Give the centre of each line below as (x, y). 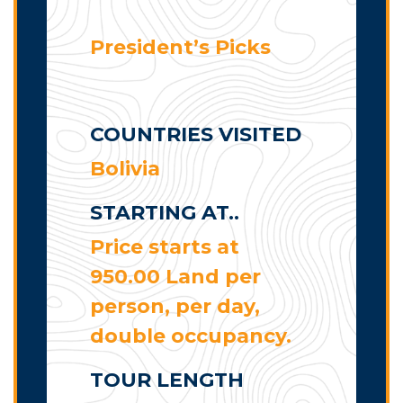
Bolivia (125, 169)
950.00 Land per (175, 277)
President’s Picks (180, 48)
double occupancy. (191, 336)
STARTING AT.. (165, 213)
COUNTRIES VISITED (196, 135)
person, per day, (175, 307)
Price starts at (165, 247)
